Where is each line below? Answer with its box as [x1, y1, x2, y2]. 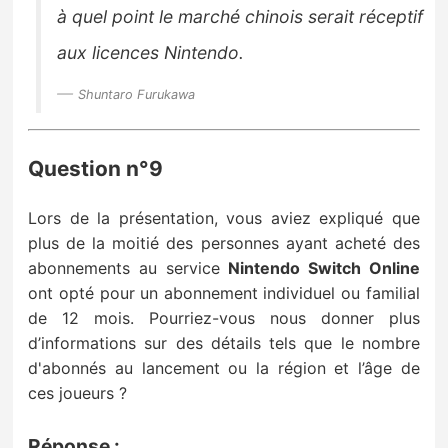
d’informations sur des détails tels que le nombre [28, 332, 420, 353]
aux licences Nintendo [57, 42, 240, 64]
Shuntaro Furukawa [78, 87, 196, 103]
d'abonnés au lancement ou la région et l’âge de [28, 357, 420, 378]
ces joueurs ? [28, 382, 128, 403]
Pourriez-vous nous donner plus [148, 307, 420, 328]
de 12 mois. [28, 307, 149, 328]
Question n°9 [28, 156, 164, 182]
